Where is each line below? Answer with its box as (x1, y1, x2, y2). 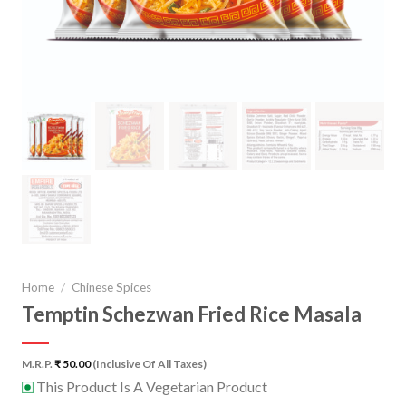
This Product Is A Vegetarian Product (33, 377, 267, 395)
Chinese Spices (72, 280, 152, 295)
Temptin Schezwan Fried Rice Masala (21, 301, 362, 326)
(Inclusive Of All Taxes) (90, 356, 207, 371)
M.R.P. (21, 356, 54, 371)
